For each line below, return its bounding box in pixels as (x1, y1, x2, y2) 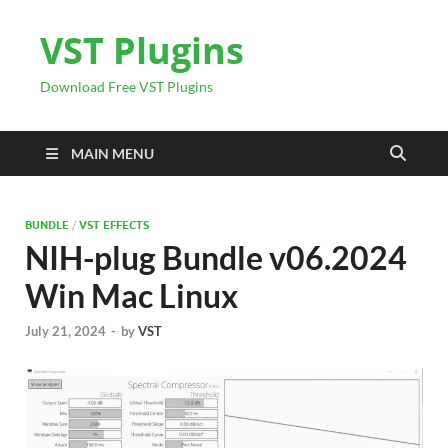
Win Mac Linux (25, 276, 238, 315)
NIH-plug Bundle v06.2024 (25, 238, 407, 277)
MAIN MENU (71, 145, 154, 162)
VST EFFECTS (79, 218, 149, 232)
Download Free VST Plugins (40, 78, 213, 95)
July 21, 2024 (25, 323, 106, 340)
